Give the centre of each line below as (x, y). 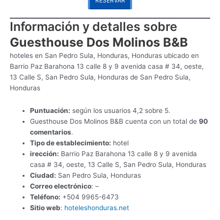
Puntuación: (50, 110)
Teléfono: (45, 197)
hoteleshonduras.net (98, 207)
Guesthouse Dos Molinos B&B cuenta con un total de (115, 121)
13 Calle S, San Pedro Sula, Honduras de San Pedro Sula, (100, 77)
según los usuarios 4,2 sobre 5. (121, 110)
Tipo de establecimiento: (71, 143)
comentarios (51, 132)
